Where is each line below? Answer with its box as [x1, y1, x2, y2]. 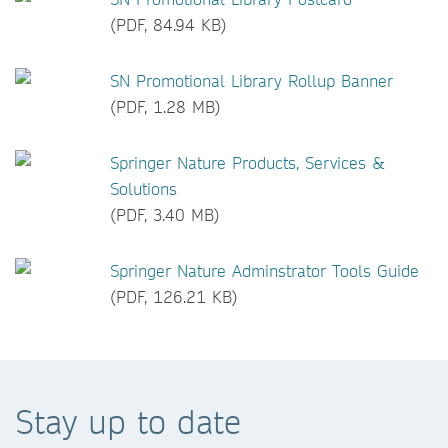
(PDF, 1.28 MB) [110, 96, 221, 117]
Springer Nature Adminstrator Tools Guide [110, 260, 419, 281]
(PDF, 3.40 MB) [110, 204, 220, 225]
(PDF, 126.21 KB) [110, 286, 238, 307]
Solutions [110, 178, 177, 199]
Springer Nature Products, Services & [110, 152, 385, 173]
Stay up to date [15, 401, 241, 442]
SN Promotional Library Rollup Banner [110, 70, 393, 91]
